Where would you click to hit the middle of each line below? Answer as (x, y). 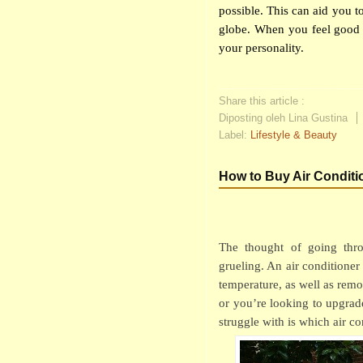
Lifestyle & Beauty (294, 135)
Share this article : (262, 101)
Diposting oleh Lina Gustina (285, 118)
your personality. (261, 48)
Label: (235, 135)
